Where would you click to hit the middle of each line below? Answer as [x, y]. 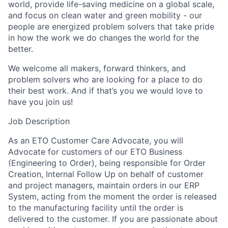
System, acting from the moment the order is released [112, 197]
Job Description [39, 121]
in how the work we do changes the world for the [104, 38]
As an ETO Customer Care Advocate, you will [96, 141]
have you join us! [40, 102]
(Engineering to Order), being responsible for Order [107, 163]
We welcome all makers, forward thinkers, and [97, 68]
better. [21, 49]
